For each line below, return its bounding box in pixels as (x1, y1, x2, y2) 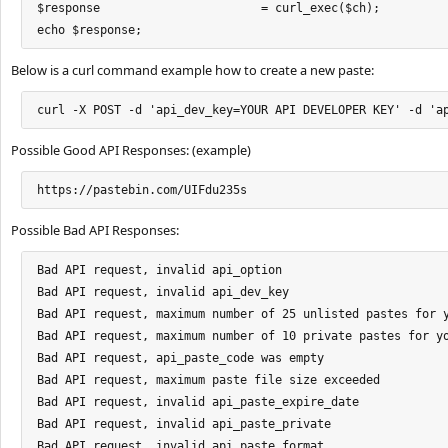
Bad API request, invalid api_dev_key (37, 285, 289, 299)
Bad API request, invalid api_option (37, 263, 282, 277)
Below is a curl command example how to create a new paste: (11, 61, 374, 79)
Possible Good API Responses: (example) (11, 141, 251, 159)
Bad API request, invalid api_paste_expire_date (37, 395, 359, 409)
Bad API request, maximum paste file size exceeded (37, 373, 380, 387)
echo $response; (37, 23, 142, 37)
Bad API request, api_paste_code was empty (37, 351, 324, 365)
